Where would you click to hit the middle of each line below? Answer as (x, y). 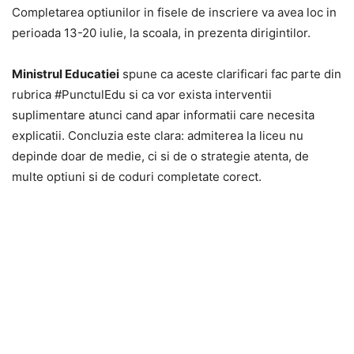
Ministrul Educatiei (66, 74)
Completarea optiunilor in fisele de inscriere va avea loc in (174, 12)
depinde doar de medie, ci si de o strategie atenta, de (160, 156)
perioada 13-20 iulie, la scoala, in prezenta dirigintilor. (161, 33)
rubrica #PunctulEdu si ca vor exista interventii (142, 94)
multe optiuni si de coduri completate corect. (137, 177)
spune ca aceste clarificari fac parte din (230, 74)
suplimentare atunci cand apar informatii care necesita (163, 115)
